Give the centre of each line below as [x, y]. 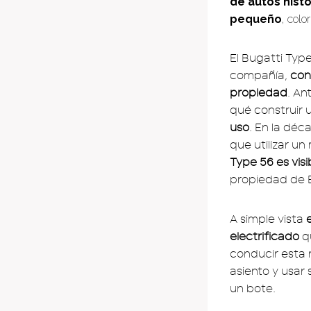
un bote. [253, 288]
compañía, [260, 75]
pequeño [256, 19]
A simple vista [268, 219]
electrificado [264, 236]
